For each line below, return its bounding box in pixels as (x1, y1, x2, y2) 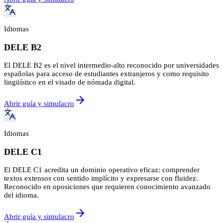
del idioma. (4, 191, 39, 200)
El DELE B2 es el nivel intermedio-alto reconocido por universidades (4, 61, 219, 70)
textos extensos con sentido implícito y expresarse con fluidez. (4, 174, 198, 183)
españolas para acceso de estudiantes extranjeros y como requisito (4, 70, 209, 78)
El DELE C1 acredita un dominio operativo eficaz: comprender (4, 166, 200, 174)
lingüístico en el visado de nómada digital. (4, 78, 135, 87)
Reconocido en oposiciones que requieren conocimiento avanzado (4, 183, 211, 191)
